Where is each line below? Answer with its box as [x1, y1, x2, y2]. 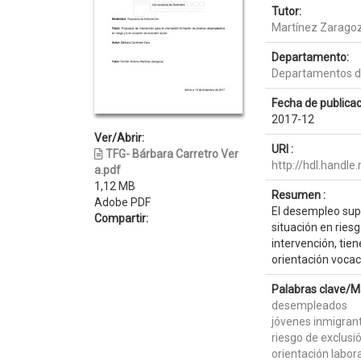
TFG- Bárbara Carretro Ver [106, 147, 239, 160]
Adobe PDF [94, 196, 151, 209]
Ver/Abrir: [94, 131, 144, 144]
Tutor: [271, 5, 301, 18]
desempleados [271, 299, 347, 312]
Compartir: [94, 212, 148, 225]
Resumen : [271, 189, 326, 201]
